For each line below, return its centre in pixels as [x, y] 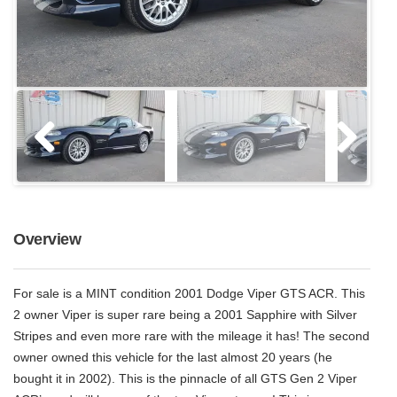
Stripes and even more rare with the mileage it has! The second [191, 336]
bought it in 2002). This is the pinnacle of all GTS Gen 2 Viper [185, 379]
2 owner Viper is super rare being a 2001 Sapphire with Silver [185, 315]
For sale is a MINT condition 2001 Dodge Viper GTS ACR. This [189, 294]
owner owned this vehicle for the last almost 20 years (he [173, 358]
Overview [47, 240]
